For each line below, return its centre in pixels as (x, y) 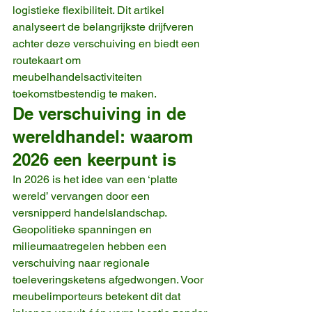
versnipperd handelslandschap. (91, 212)
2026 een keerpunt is (94, 159)
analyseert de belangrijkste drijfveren (104, 26)
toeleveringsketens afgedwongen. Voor (109, 279)
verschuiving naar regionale (83, 263)
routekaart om (48, 60)
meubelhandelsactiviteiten (79, 77)
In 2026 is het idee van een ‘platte (96, 179)
